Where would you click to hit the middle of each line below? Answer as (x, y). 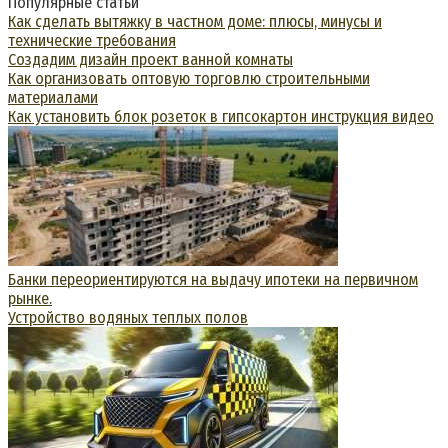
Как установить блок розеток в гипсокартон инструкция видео (221, 116)
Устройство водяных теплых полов (128, 317)
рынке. (30, 298)
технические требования (92, 40)
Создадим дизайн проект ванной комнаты (150, 59)
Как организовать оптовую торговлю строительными (189, 78)
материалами (53, 97)
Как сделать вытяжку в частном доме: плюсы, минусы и (195, 21)
